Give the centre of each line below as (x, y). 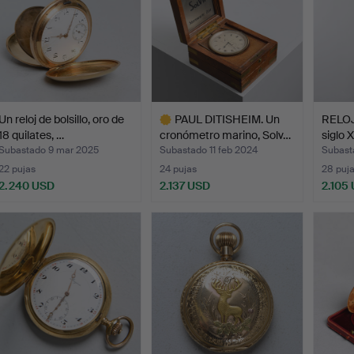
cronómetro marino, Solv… (226, 136)
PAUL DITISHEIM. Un (228, 120)
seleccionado (185, 225)
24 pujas (179, 169)
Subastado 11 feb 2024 (209, 151)
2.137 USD (185, 186)
